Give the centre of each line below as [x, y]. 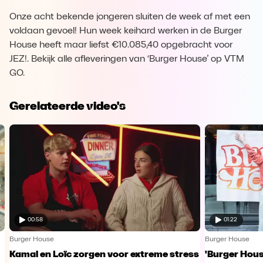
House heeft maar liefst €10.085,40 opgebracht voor [121, 45]
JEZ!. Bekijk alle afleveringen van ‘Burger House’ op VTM [127, 59]
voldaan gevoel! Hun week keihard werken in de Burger [126, 31]
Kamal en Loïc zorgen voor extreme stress [104, 254]
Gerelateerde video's [68, 106]
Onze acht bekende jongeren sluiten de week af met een [130, 17]
